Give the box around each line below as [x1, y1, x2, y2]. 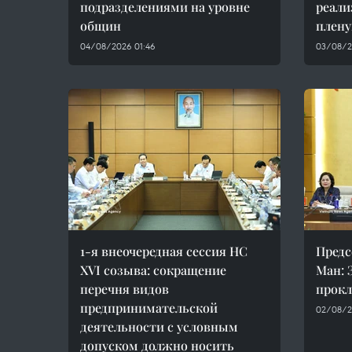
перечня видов [80, 280, 169, 297]
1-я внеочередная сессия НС [80, 243, 247, 259]
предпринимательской [80, 299, 218, 316]
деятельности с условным [80, 318, 238, 335]
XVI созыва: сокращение [80, 262, 226, 278]
